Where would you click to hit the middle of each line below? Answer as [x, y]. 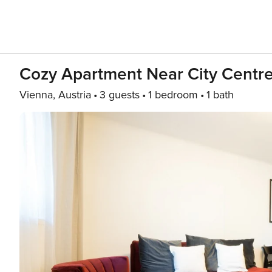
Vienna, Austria [55, 95]
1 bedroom [173, 95]
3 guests [120, 95]
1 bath [220, 95]
